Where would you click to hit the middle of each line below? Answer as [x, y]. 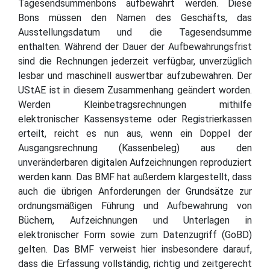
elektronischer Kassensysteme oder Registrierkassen [135, 119]
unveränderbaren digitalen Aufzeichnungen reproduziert [135, 162]
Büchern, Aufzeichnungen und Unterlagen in [135, 220]
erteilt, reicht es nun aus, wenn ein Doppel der [135, 133]
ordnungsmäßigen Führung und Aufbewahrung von [135, 206]
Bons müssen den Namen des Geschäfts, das [135, 17]
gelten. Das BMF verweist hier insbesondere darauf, [135, 249]
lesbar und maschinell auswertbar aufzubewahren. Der [135, 75]
